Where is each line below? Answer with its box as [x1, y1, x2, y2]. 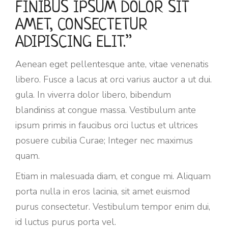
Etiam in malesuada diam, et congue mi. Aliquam [15, 170, 211, 182]
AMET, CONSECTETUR [15, 17, 148, 34]
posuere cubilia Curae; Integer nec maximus [15, 134, 193, 147]
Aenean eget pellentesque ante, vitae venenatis [15, 58, 209, 70]
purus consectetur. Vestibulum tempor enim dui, [15, 201, 210, 213]
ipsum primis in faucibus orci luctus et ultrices [15, 119, 198, 131]
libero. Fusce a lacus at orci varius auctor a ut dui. [15, 73, 212, 85]
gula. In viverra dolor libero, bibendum [15, 89, 171, 101]
